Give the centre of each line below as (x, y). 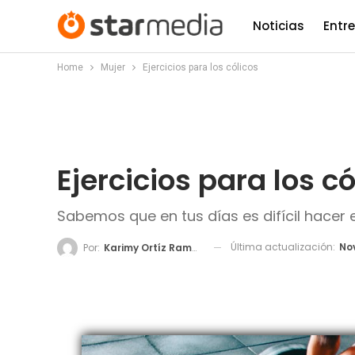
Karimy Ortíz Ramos (148, 247)
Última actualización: (284, 247)
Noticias (279, 26)
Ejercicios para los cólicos (200, 67)
